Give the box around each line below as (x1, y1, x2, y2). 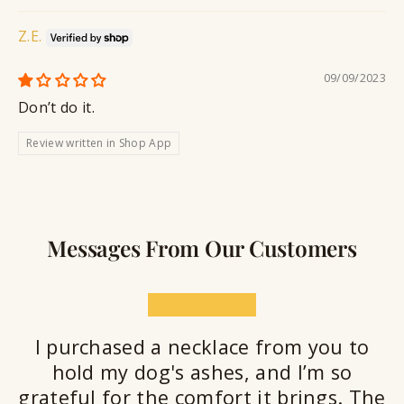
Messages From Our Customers (47, 233, 357, 263)
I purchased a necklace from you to (34, 334, 370, 361)
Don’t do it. (18, 96, 95, 117)
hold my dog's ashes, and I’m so (51, 359, 353, 386)
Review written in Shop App (26, 134, 172, 151)
